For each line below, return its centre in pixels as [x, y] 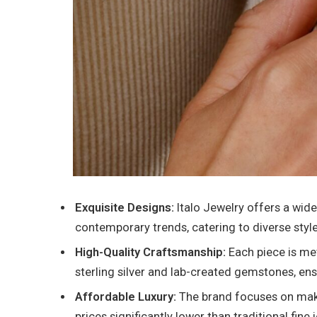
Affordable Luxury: [127, 297]
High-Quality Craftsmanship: [152, 253]
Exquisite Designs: [125, 207]
